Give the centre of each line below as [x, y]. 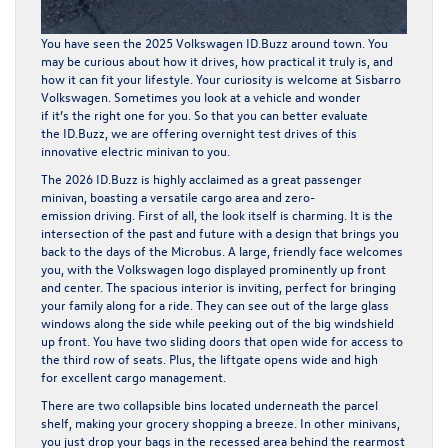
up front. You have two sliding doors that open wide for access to [222, 341]
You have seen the [93, 43]
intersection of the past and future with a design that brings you [220, 233]
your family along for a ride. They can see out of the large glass [215, 305]
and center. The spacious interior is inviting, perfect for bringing [218, 287]
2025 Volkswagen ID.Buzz [216, 43]
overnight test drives [259, 133]
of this [337, 133]
